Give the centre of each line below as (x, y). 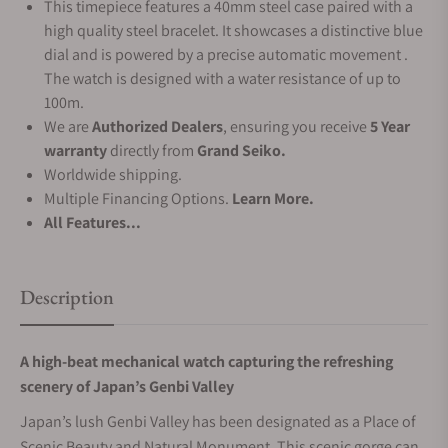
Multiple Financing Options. (138, 198)
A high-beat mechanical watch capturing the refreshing (206, 361)
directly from (152, 150)
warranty (75, 150)
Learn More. (273, 198)
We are (68, 126)
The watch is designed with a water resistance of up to (222, 78)
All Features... (92, 222)
